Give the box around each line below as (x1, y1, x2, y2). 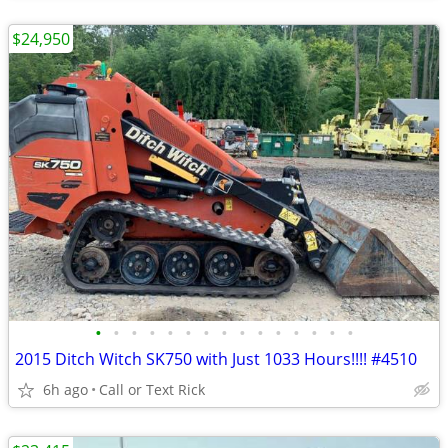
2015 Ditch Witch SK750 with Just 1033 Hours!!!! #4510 (15, 348, 417, 370)
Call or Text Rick (99, 380, 205, 399)
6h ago (43, 380, 88, 399)
